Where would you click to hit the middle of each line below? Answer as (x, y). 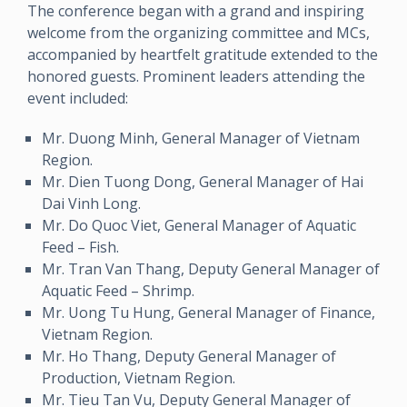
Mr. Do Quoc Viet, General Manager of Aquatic (199, 225)
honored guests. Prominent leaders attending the (196, 76)
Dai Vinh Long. (91, 203)
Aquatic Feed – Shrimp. (118, 290)
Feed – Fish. (80, 247)
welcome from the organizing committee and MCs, (199, 32)
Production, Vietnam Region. (139, 377)
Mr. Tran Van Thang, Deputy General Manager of (211, 268)
